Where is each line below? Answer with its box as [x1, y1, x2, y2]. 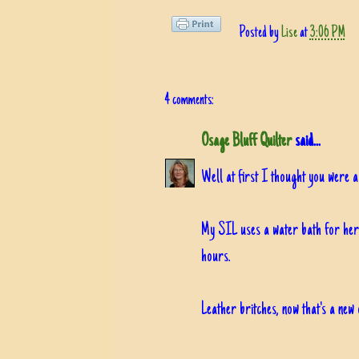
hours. [201, 247, 231, 267]
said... [292, 131, 321, 151]
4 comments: [165, 91, 214, 110]
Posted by [238, 24, 281, 42]
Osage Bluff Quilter [201, 131, 292, 151]
